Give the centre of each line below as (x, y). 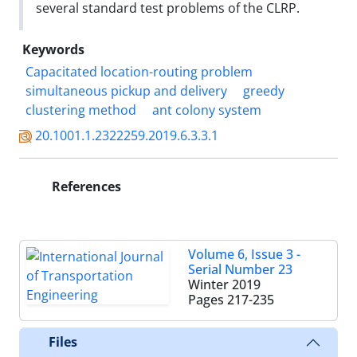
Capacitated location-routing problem (139, 71)
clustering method (81, 110)
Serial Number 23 (240, 269)
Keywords (53, 49)
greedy (264, 90)
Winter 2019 (224, 284)
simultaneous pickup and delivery (126, 90)
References (85, 186)
